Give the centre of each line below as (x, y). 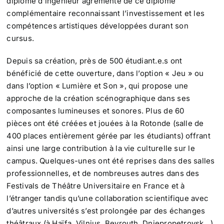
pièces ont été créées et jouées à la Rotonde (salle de (105, 123)
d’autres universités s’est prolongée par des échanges (106, 211)
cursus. (20, 38)
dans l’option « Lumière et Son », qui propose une (97, 86)
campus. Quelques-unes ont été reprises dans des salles (111, 161)
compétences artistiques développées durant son (97, 26)
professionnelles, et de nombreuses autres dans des (103, 173)
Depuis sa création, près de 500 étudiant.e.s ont (94, 61)
